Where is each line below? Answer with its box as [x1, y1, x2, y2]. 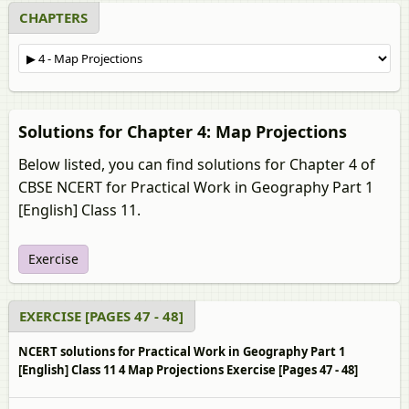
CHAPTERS [19, 8, 88, 26]
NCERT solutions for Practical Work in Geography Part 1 [18, 343, 345, 360]
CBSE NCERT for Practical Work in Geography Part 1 [18, 177, 373, 197]
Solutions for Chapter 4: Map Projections [18, 121, 347, 142]
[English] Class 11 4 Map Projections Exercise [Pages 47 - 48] [18, 362, 358, 378]
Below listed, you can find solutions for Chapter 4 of [18, 154, 375, 174]
